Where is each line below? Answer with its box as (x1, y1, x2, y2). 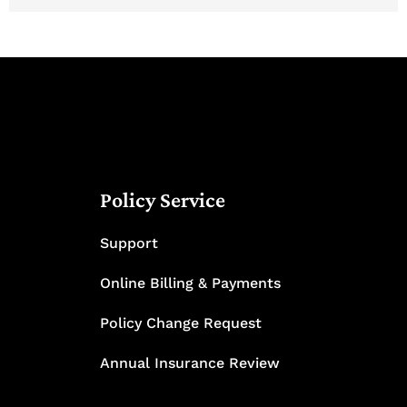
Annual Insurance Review (99, 353, 280, 372)
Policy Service (99, 186, 225, 212)
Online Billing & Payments (99, 273, 281, 292)
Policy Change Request (99, 313, 262, 332)
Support (99, 233, 158, 252)
